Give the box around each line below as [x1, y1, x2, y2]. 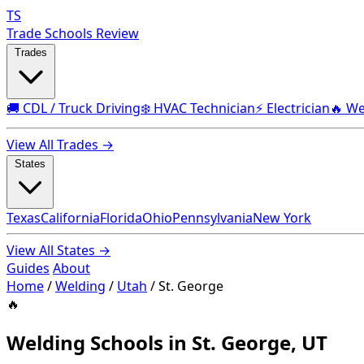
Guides [6, 259, 50, 277]
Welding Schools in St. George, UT [6, 328, 327, 356]
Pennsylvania [172, 209, 253, 227]
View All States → [6, 241, 110, 259]
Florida [100, 209, 142, 227]
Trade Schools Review [6, 24, 139, 42]
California [41, 209, 100, 227]
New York [253, 209, 311, 227]
